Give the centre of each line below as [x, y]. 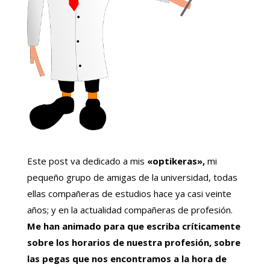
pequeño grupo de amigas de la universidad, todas [132, 177]
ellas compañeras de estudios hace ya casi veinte [129, 194]
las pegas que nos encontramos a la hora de [127, 259]
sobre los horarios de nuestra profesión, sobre [133, 243]
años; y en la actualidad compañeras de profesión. [130, 210]
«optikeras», [174, 161]
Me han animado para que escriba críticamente [133, 226]
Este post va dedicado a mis [86, 161]
